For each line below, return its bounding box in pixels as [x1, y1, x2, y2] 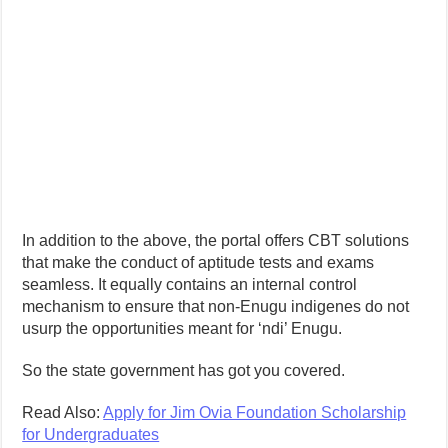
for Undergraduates [22, 425, 160, 443]
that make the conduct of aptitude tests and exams [22, 253, 375, 271]
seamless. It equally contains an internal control [22, 275, 358, 293]
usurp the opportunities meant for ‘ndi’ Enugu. [22, 319, 343, 337]
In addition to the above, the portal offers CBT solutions [22, 231, 410, 249]
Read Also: [22, 403, 104, 421]
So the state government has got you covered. [22, 361, 346, 379]
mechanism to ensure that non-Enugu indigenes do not [22, 297, 410, 315]
